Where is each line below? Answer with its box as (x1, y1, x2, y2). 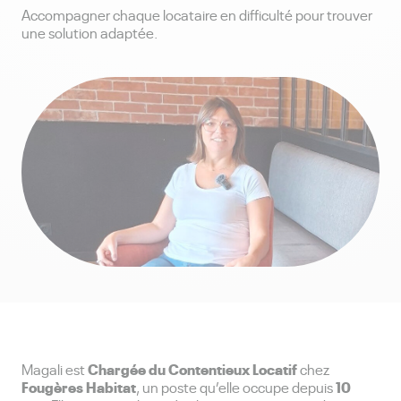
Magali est (21, 359, 88, 380)
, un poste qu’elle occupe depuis (136, 377, 336, 397)
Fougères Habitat (21, 376, 136, 397)
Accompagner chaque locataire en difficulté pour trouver (21, 4, 372, 24)
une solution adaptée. (21, 22, 158, 42)
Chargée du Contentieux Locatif (88, 358, 297, 380)
